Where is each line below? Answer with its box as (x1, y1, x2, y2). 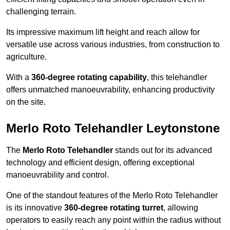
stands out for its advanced (113, 146, 212, 155)
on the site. (6, 98, 46, 107)
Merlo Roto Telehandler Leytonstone (6, 121, 220, 136)
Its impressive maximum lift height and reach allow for (6, 28, 200, 37)
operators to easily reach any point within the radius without (6, 216, 221, 225)
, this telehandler (147, 73, 207, 82)
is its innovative (6, 203, 64, 213)
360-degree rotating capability (31, 73, 147, 82)
